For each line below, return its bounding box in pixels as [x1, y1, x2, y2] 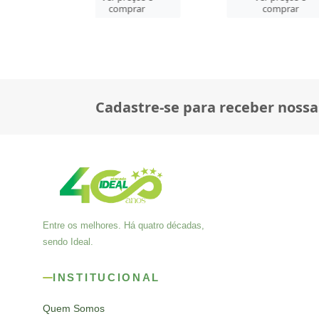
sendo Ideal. [43, 236, 93, 247]
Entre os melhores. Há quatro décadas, [43, 220, 204, 231]
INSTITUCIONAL [53, 271, 161, 283]
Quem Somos [43, 303, 105, 314]
